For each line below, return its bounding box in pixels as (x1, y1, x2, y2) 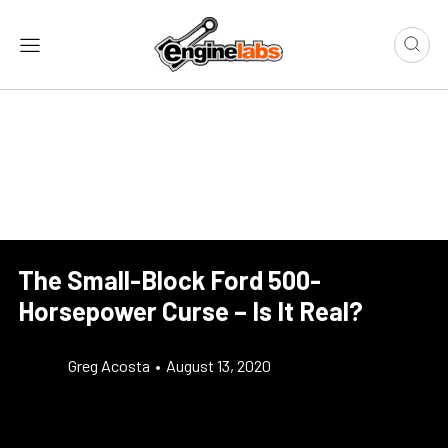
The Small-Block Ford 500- (18, 264, 321, 296)
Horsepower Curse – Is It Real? (18, 295, 363, 327)
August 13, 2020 (166, 356, 271, 376)
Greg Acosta (68, 356, 150, 376)
